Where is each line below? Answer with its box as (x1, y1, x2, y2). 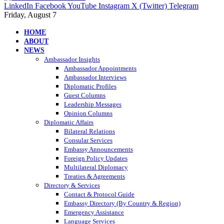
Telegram (169, 1, 198, 10)
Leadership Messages (64, 100, 121, 108)
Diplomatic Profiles (64, 82, 116, 90)
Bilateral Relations (64, 127, 115, 135)
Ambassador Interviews (64, 73, 126, 81)
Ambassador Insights (44, 55, 100, 63)
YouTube (67, 1, 96, 10)
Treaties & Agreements (64, 172, 125, 180)
